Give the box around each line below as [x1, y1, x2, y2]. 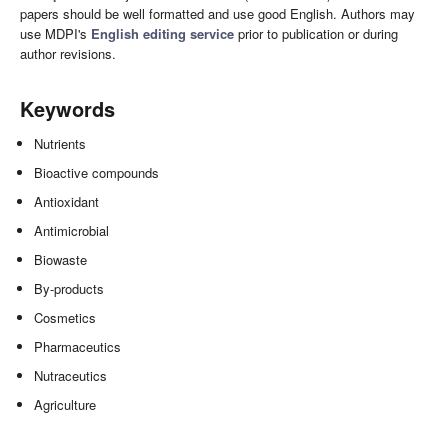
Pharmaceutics [34, 337, 122, 357]
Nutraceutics [34, 366, 108, 386]
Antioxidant [34, 192, 100, 212]
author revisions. [20, 44, 116, 64]
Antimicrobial [34, 221, 110, 241]
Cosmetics [34, 308, 97, 328]
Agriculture [34, 395, 97, 415]
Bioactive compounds [34, 163, 160, 183]
